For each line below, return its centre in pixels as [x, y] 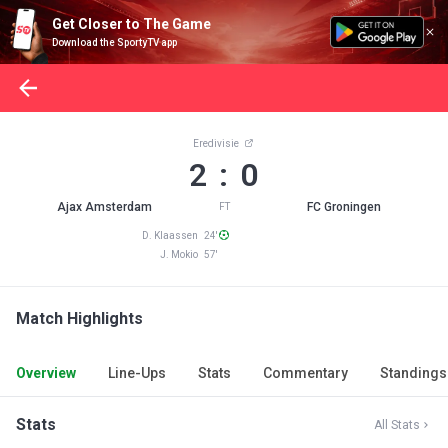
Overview [46, 373]
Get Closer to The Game [131, 24]
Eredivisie [217, 143]
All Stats [397, 425]
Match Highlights [79, 318]
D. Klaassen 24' [180, 235]
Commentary [305, 373]
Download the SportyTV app [114, 42]
